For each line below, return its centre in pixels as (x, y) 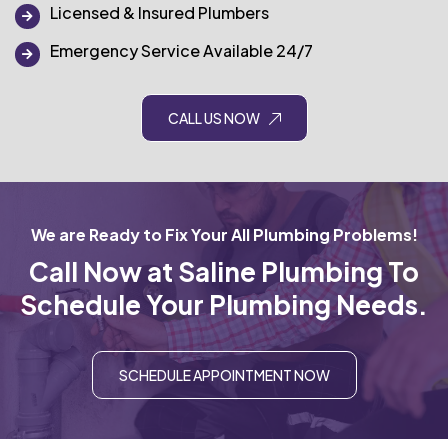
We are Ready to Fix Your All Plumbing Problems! (224, 234)
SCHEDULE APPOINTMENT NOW (224, 375)
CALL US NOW (213, 118)
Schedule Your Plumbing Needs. (224, 304)
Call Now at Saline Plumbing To (224, 271)
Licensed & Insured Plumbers (159, 12)
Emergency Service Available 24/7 (181, 50)
